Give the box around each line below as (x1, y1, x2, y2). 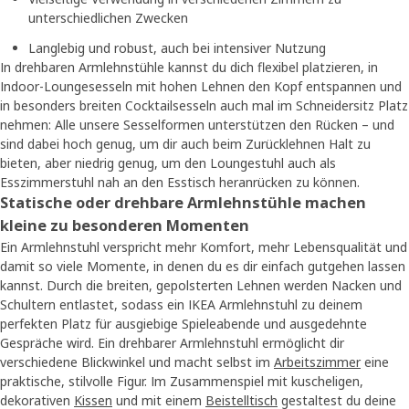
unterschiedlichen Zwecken (28, 9, 188, 27)
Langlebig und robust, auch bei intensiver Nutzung (28, 39, 326, 58)
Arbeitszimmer (274, 353, 361, 372)
